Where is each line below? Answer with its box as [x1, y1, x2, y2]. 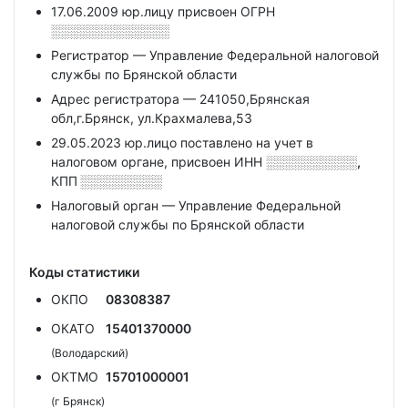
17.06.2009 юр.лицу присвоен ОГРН [51, 4, 275, 19]
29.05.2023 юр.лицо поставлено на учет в [51, 135, 313, 150]
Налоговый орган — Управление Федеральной [51, 198, 341, 213]
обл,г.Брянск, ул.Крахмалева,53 [51, 110, 252, 126]
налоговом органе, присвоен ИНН [51, 154, 266, 169]
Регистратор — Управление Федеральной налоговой [51, 47, 379, 63]
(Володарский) [51, 346, 128, 360]
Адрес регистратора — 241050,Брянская [51, 91, 310, 107]
